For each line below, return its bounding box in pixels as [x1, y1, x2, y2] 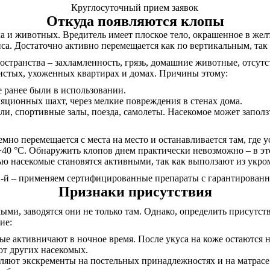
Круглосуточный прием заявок [71, 2, 199, 13]
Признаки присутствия [58, 184, 212, 199]
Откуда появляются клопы [46, 13, 224, 29]
